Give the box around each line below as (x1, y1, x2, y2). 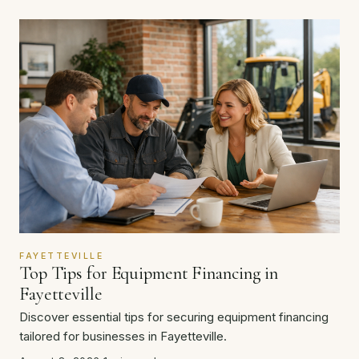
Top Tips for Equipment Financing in (19, 262, 279, 284)
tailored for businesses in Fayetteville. (19, 329, 227, 345)
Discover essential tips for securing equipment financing (19, 309, 329, 325)
